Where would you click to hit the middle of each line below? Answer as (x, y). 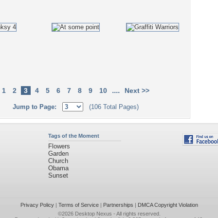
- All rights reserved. (136, 214)
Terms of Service (78, 205)
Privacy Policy (37, 205)
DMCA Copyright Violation (168, 205)
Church (58, 161)
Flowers (59, 146)
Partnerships (118, 205)
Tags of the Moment (73, 136)
